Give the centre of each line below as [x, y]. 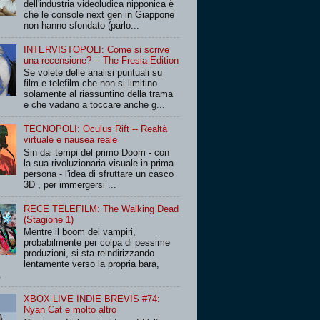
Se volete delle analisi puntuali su [93, 73]
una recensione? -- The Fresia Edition [101, 60]
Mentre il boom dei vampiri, [80, 232]
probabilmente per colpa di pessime [97, 243]
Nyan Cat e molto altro [70, 310]
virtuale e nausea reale [71, 140]
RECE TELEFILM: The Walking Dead [101, 209]
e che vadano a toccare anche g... [95, 105]
